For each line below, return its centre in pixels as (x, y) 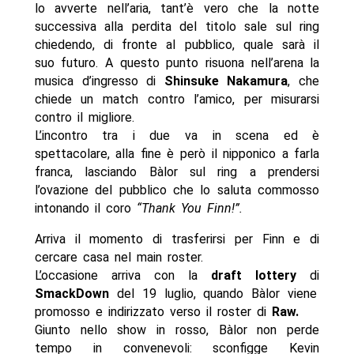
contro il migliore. (84, 118)
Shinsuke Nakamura (226, 81)
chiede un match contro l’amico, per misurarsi (177, 100)
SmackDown (72, 294)
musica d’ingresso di (99, 81)
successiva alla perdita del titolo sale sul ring (177, 27)
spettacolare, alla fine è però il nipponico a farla (177, 154)
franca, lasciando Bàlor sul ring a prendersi (177, 172)
